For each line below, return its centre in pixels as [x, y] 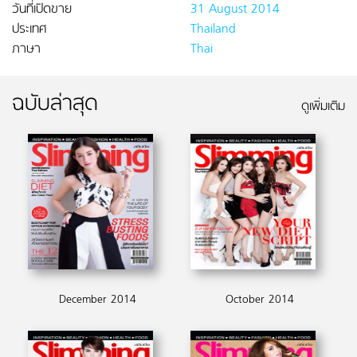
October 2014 [260, 300]
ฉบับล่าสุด [55, 105]
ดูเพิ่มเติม [323, 107]
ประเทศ [29, 29]
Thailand [213, 29]
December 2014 [97, 300]
